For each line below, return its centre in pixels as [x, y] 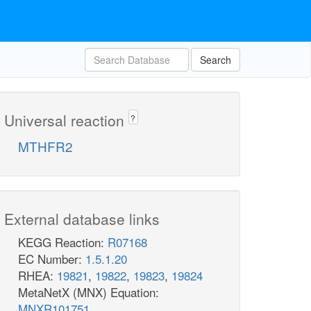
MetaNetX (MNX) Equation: [89, 292]
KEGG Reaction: [63, 242]
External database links [82, 219]
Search [216, 60]
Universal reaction [66, 120]
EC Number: [52, 259]
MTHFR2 [45, 146]
